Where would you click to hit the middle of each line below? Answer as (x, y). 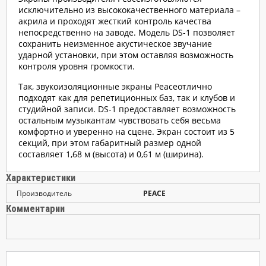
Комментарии (35, 209)
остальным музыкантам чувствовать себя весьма (120, 121)
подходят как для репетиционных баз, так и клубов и (127, 98)
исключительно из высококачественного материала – (129, 10)
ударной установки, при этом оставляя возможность (126, 55)
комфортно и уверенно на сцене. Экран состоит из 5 (126, 132)
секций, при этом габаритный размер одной (110, 143)
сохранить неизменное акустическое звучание (115, 44)
